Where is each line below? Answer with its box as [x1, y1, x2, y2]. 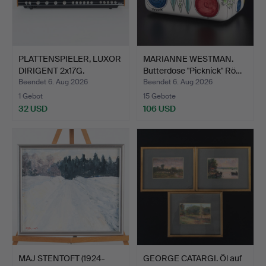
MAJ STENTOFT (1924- [18, 252, 105, 264]
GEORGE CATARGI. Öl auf [143, 252, 242, 264]
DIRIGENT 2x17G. [18, 65, 84, 76]
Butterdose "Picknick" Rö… [143, 65, 242, 76]
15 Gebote [143, 91, 176, 101]
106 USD [143, 103, 176, 114]
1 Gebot [18, 91, 43, 101]
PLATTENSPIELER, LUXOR [18, 53, 121, 64]
